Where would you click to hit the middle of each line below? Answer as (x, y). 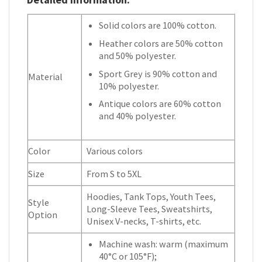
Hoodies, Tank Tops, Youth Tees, (151, 197)
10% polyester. (129, 86)
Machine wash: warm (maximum (164, 244)
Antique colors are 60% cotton (160, 104)
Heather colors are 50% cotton (161, 44)
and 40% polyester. (138, 116)
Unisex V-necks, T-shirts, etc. (144, 221)
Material (45, 77)
